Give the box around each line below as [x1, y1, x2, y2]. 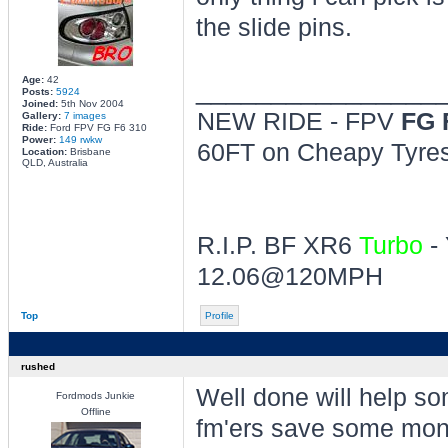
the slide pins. [195, 14, 352, 41]
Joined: [21, 98, 58, 109]
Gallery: [21, 110, 64, 121]
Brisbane [66, 146, 111, 157]
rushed [20, 361, 55, 372]
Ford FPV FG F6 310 [46, 122, 147, 133]
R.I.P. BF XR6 [196, 232, 359, 259]
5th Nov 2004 [57, 98, 124, 109]
